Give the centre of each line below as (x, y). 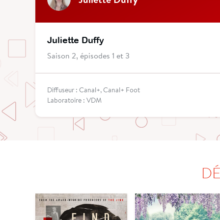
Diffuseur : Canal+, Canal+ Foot (94, 90)
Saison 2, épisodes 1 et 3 (88, 55)
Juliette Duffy (76, 40)
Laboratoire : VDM (74, 100)
